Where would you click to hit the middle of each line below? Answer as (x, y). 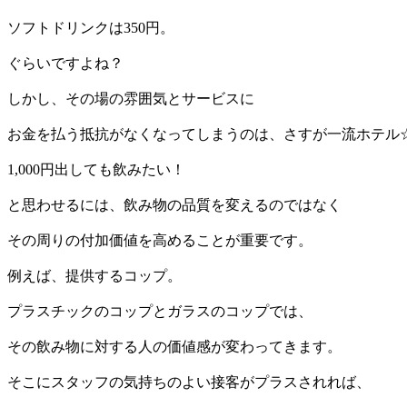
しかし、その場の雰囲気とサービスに (131, 99)
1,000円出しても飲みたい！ (96, 170)
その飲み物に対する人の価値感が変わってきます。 (174, 347)
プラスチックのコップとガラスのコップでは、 (160, 312)
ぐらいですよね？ (65, 64)
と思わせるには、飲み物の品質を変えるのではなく (174, 205)
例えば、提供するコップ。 (94, 276)
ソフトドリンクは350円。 (91, 28)
